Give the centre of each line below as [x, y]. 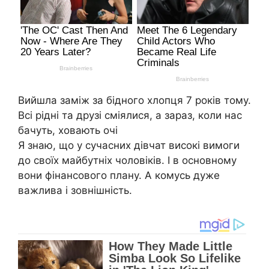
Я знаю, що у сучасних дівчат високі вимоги [129, 145]
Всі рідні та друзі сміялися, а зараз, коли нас [130, 115]
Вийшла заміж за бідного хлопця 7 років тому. [134, 100]
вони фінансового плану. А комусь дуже [119, 175]
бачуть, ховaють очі [68, 130]
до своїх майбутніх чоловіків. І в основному [127, 160]
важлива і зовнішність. [75, 190]
